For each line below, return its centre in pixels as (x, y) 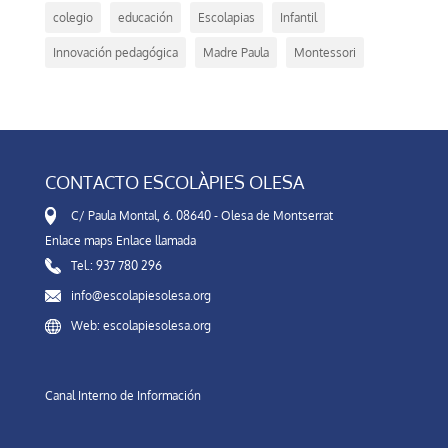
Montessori (324, 52)
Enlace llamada (155, 240)
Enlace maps (78, 240)
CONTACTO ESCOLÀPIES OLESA (174, 181)
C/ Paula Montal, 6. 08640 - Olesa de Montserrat (201, 215)
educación (145, 17)
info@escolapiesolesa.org (140, 295)
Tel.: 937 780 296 (116, 265)
